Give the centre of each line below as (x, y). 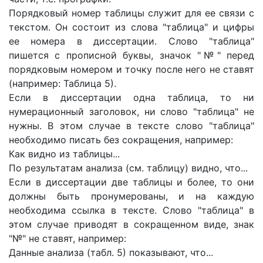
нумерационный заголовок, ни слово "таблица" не (131, 112)
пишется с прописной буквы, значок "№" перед (131, 55)
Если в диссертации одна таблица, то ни (131, 97)
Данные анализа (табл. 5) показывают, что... (111, 252)
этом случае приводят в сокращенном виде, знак (131, 224)
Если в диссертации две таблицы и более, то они (131, 182)
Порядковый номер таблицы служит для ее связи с (131, 13)
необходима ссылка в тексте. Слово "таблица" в (131, 210)
